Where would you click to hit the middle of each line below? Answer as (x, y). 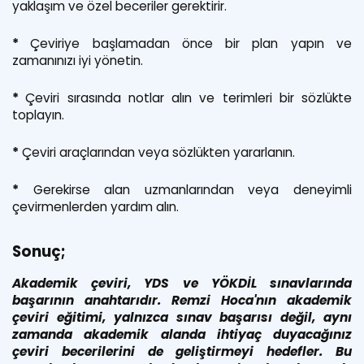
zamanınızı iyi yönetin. (78, 60)
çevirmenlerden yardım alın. (95, 206)
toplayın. (38, 115)
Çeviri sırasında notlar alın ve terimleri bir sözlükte (188, 97)
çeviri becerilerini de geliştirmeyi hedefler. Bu (182, 351)
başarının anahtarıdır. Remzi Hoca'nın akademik (182, 300)
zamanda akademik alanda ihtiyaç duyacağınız (182, 334)
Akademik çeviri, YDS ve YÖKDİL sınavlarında (182, 283)
